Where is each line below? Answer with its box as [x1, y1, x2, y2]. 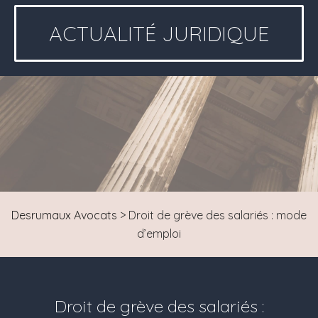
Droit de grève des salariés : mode [128, 207, 307, 222]
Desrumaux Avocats [11, 207, 117, 222]
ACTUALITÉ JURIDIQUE [49, 20, 269, 46]
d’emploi [137, 226, 181, 241]
